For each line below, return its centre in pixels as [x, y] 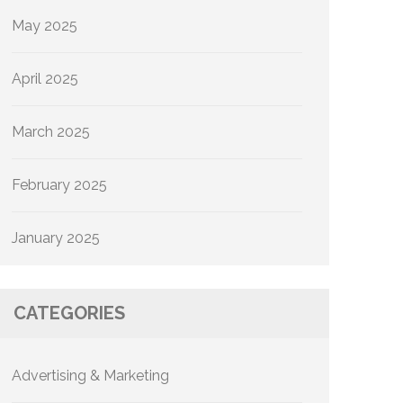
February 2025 [59, 185]
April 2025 [45, 79]
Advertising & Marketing [90, 376]
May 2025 [45, 26]
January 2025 [56, 238]
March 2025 [51, 132]
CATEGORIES [69, 313]
